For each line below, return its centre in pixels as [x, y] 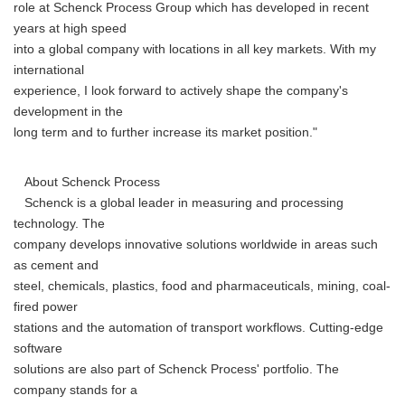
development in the [68, 112]
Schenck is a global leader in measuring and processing [179, 203]
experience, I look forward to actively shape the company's [181, 91]
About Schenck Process [87, 182]
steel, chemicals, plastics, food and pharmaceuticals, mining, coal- [202, 286]
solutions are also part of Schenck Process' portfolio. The [176, 369]
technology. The [59, 224]
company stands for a [75, 390]
